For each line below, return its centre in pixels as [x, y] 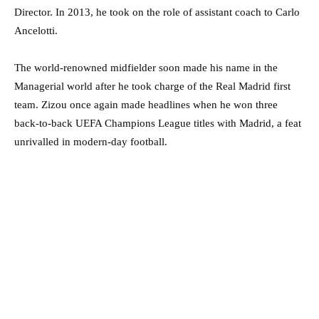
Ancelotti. [36, 31]
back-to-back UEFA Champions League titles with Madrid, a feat [158, 124]
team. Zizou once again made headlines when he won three [146, 105]
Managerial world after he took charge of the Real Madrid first [152, 87]
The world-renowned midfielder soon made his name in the [146, 68]
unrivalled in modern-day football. [91, 142]
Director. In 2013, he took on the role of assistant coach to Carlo [157, 12]
